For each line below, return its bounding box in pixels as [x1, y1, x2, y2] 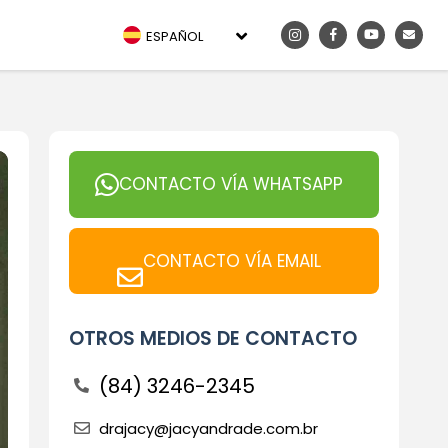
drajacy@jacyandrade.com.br [98, 418, 318, 439]
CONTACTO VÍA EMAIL [142, 248, 321, 273]
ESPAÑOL [146, 26, 203, 46]
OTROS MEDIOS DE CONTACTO [68, 325, 357, 352]
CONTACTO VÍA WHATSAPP [118, 172, 343, 196]
